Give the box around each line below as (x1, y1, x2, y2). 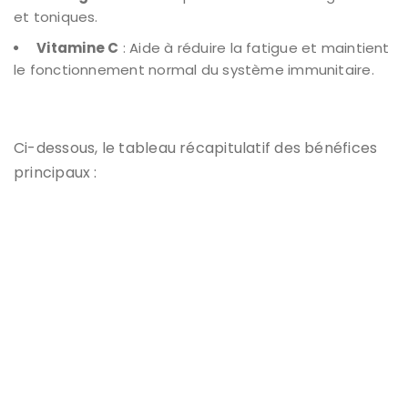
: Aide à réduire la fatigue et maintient (118, 37, 390, 57)
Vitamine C (36, 37, 119, 57)
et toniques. (14, 6, 98, 26)
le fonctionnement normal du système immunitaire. (14, 59, 374, 79)
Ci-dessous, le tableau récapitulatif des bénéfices (14, 137, 378, 158)
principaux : (14, 161, 97, 183)
